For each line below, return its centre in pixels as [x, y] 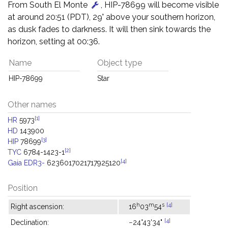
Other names [32, 105]
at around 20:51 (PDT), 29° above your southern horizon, [111, 17]
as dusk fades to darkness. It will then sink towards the [109, 29]
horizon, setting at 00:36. [54, 41]
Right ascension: [37, 207]
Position [23, 188]
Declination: [30, 222]
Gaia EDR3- [26, 163]
